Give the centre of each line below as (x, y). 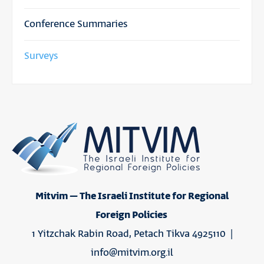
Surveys (41, 56)
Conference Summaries (76, 24)
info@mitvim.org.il (132, 253)
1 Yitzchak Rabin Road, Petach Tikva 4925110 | (132, 234)
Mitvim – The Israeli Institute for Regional (132, 196)
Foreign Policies (132, 215)
